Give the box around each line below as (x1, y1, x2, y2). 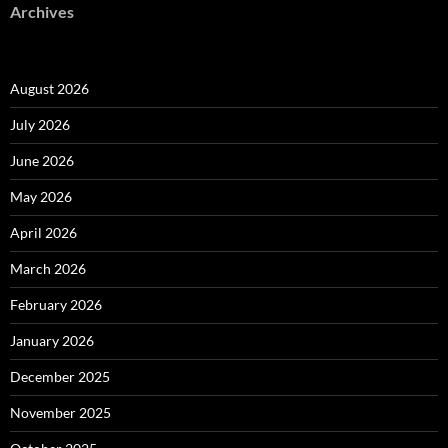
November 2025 (10, 404, 111, 422)
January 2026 (10, 332, 94, 350)
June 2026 (10, 152, 74, 170)
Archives (10, 2, 74, 22)
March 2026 (10, 260, 86, 278)
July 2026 (10, 116, 70, 134)
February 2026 (10, 296, 102, 314)
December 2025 (10, 368, 110, 386)
